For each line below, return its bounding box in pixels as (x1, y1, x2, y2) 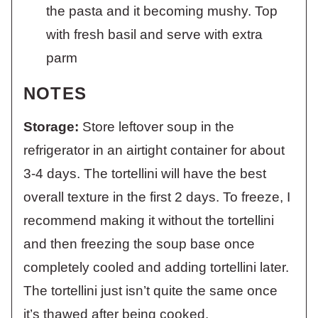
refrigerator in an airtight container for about (23, 142, 285, 158)
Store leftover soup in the (79, 119, 234, 134)
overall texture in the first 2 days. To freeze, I (23, 189, 290, 204)
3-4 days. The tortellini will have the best (23, 165, 266, 181)
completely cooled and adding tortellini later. (23, 259, 289, 275)
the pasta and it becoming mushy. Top (46, 3, 278, 18)
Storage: (23, 119, 79, 134)
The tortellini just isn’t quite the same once (23, 283, 278, 298)
